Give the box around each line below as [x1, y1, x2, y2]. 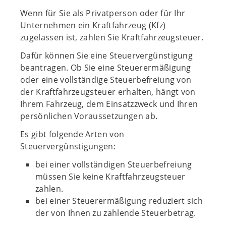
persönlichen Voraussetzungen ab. [20, 110, 158, 122]
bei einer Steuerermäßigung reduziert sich [35, 195, 203, 206]
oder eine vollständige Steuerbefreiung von [20, 74, 192, 85]
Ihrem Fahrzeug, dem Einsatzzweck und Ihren [20, 98, 198, 109]
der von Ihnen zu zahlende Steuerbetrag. [35, 207, 196, 218]
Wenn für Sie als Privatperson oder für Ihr [20, 8, 186, 19]
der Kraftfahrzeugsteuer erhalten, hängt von [20, 86, 196, 97]
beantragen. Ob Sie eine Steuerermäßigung [20, 62, 191, 73]
